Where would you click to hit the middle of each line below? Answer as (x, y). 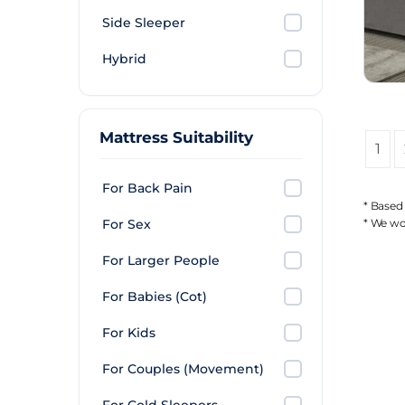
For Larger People (161, 260)
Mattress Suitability (176, 137)
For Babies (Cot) (155, 297)
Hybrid (124, 59)
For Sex (127, 224)
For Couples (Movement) (183, 369)
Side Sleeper (144, 23)
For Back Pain (147, 188)
